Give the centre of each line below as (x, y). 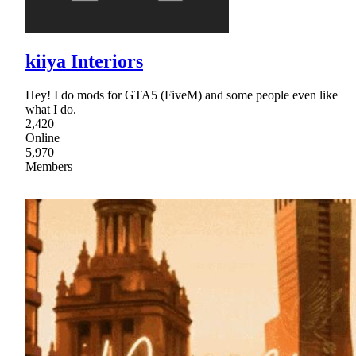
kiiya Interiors (84, 62)
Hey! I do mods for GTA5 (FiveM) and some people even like (182, 95)
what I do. (51, 110)
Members (49, 167)
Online (43, 138)
